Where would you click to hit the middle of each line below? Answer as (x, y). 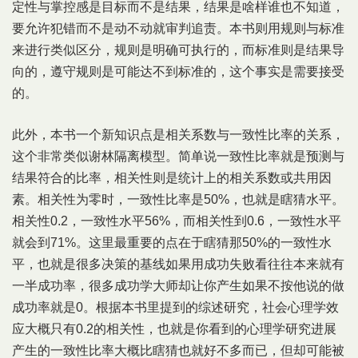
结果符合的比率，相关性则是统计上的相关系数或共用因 (172, 178)
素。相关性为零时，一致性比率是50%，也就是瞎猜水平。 (178, 199)
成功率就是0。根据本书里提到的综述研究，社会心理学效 (175, 307)
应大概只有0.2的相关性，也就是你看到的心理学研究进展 (174, 329)
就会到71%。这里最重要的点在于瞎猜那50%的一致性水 (172, 243)
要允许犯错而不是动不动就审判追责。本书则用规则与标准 (178, 28)
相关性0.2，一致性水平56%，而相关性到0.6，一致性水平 (177, 221)
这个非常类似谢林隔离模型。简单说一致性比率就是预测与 (178, 156)
